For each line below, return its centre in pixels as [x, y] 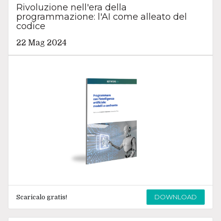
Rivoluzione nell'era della [71, 7]
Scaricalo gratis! [41, 197]
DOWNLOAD [176, 197]
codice [31, 26]
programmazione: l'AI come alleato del [101, 17]
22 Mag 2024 [41, 43]
